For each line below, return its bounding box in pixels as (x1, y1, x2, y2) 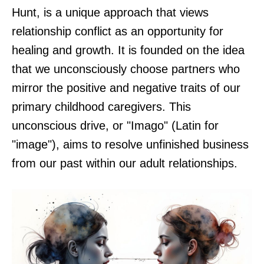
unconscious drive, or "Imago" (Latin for (12, 118, 219, 132)
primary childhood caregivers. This (12, 100, 191, 113)
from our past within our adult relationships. (12, 156, 237, 170)
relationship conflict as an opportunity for (12, 24, 223, 38)
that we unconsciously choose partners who (12, 62, 240, 75)
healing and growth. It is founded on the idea (12, 43, 245, 57)
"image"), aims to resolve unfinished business (12, 137, 249, 151)
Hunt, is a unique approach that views (12, 5, 209, 19)
